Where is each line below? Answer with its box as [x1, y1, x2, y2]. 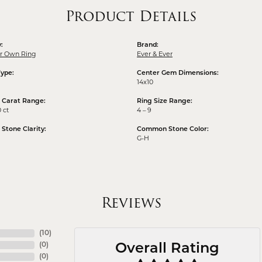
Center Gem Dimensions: [137, 70, 219, 77]
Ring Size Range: [137, 98, 192, 105]
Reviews [101, 192, 161, 214]
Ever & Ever [137, 51, 173, 58]
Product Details [65, 5, 196, 27]
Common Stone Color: [137, 126, 209, 133]
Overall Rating [115, 242, 219, 256]
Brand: [137, 42, 158, 49]
